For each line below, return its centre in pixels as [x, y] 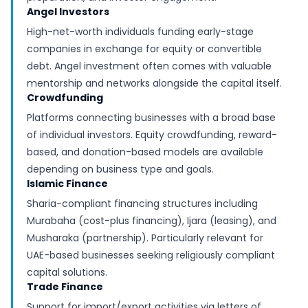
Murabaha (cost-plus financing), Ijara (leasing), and [152, 221]
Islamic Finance [67, 184]
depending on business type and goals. [120, 169]
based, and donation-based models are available [145, 152]
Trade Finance [65, 287]
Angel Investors [68, 12]
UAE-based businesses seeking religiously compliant [151, 255]
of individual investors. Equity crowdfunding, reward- [152, 135]
